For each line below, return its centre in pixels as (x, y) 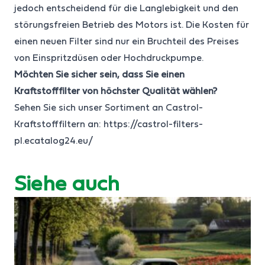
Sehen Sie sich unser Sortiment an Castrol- (109, 108)
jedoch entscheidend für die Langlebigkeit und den (126, 9)
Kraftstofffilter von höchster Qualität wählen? (116, 91)
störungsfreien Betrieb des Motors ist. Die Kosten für (132, 25)
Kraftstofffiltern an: (59, 125)
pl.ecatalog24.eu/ (54, 141)
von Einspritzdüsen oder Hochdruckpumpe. (109, 58)
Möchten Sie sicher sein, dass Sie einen (99, 75)
